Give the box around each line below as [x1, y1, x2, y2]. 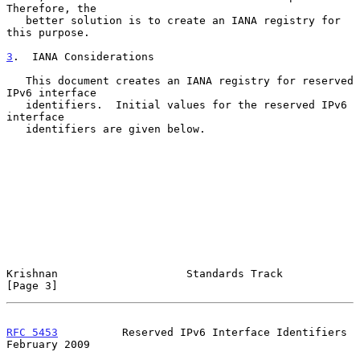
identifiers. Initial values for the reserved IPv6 [6, 98, 26, 111]
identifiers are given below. [6, 122, 26, 135]
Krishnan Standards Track [6, 267, 283, 280]
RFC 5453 [6, 325, 58, 338]
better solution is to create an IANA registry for [6, 14, 26, 27]
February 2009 [6, 337, 90, 350]
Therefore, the [6, 2, 96, 14]
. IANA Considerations [13, 50, 154, 63]
